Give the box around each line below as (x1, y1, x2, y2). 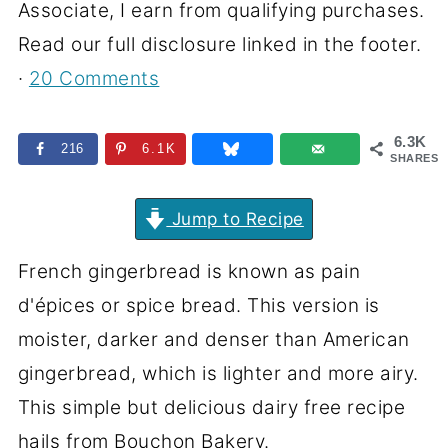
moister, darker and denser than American (17, 327, 410, 351)
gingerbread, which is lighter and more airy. (17, 361, 419, 385)
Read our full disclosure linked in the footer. (17, 33, 422, 56)
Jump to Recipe (166, 207, 304, 229)
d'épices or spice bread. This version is (17, 293, 380, 317)
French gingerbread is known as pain (17, 259, 361, 283)
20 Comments (28, 67, 160, 90)
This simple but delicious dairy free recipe (17, 395, 406, 419)
